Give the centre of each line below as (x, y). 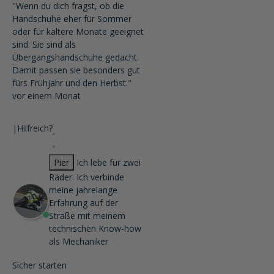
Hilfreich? (35, 128)
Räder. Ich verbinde (87, 177)
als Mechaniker (79, 241)
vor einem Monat (46, 96)
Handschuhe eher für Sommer (72, 19)
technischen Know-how (95, 228)
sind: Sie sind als (44, 44)
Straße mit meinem (87, 216)
